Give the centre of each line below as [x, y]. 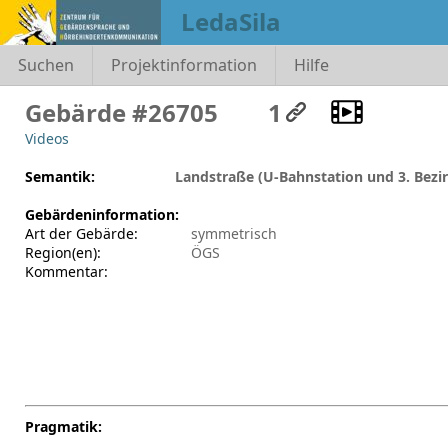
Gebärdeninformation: [102, 214]
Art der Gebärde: [81, 233]
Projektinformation [183, 65]
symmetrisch [234, 233]
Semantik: [60, 176]
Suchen [45, 65]
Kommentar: [66, 271]
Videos [47, 138]
